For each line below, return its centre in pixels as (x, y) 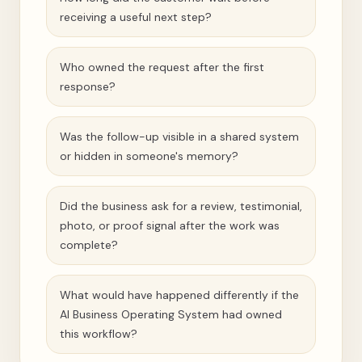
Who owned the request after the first (162, 67)
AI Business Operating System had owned (171, 314)
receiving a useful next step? (136, 17)
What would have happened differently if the (179, 295)
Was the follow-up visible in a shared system (179, 137)
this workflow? (99, 334)
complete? (89, 245)
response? (88, 86)
